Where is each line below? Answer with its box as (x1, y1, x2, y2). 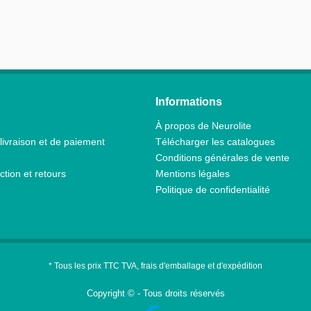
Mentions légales (155, 168, 230, 179)
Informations (155, 96, 222, 108)
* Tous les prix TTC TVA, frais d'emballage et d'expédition (49, 261, 262, 271)
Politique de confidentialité (155, 184, 270, 195)
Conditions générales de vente (155, 152, 289, 163)
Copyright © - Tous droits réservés (86, 288, 225, 299)
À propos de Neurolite (155, 120, 251, 131)
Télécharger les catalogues (155, 136, 275, 147)
